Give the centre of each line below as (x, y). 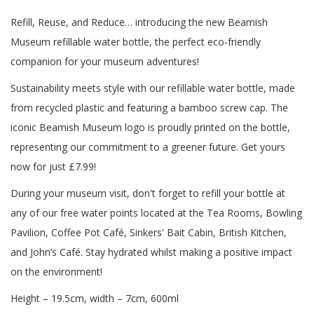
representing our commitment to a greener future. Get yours (148, 147)
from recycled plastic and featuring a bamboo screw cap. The (149, 108)
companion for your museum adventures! (105, 62)
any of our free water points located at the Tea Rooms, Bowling (156, 213)
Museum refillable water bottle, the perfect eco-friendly (136, 42)
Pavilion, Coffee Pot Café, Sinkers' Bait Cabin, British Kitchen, (149, 233)
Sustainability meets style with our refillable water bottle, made (153, 88)
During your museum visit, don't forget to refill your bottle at (148, 193)
